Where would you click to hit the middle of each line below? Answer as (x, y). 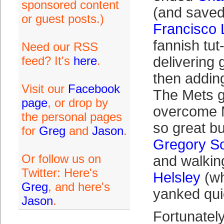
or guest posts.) (62, 19)
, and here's (79, 187)
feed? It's (47, 61)
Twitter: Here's (59, 173)
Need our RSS (59, 47)
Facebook (94, 89)
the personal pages (71, 117)
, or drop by (77, 103)
